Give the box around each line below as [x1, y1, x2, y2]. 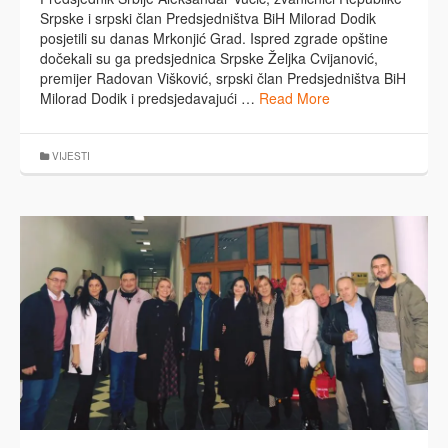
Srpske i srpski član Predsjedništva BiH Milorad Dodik [40, 8, 376, 29]
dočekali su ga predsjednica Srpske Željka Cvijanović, [40, 48, 378, 69]
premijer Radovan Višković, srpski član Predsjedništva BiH [40, 68, 406, 89]
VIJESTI [52, 149, 90, 164]
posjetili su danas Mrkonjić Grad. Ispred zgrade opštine [40, 28, 388, 49]
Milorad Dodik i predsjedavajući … [40, 88, 259, 109]
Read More [259, 88, 330, 109]
